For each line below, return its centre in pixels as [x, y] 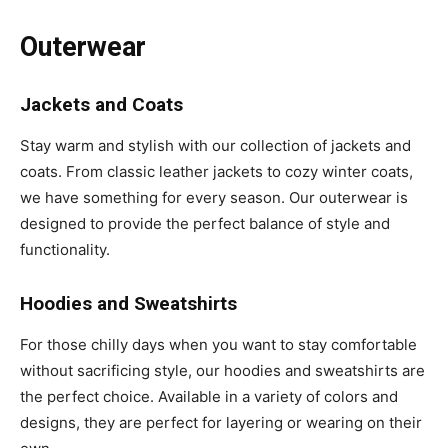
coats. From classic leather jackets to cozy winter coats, [216, 171]
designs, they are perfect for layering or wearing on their [221, 422]
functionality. [65, 249]
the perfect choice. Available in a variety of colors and [209, 396]
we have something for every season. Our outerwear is [214, 197]
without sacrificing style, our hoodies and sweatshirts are [222, 370]
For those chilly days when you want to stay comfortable [218, 344]
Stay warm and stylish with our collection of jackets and [215, 145]
